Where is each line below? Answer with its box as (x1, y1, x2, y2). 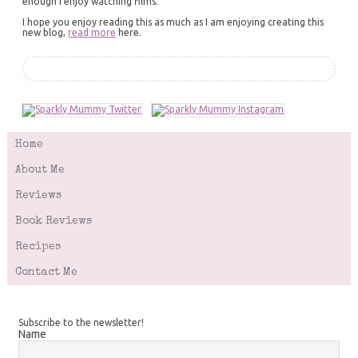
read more (68, 27, 117, 38)
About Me (15, 165, 66, 177)
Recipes (15, 241, 62, 253)
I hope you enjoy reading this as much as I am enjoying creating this (22, 17, 324, 28)
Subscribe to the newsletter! (18, 317, 145, 328)
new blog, (22, 27, 69, 38)
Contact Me (15, 267, 78, 279)
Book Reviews (15, 216, 93, 228)
